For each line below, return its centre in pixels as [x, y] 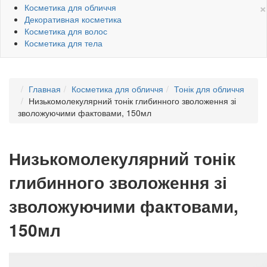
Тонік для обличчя [209, 89]
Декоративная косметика [73, 19]
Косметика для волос [66, 31]
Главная [45, 89]
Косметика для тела [63, 43]
